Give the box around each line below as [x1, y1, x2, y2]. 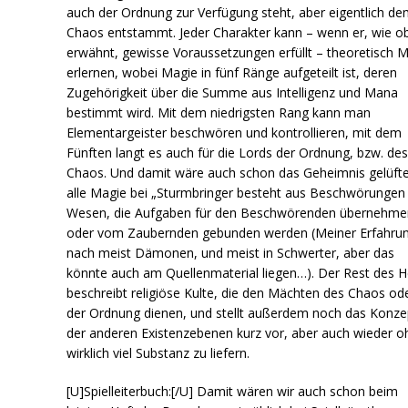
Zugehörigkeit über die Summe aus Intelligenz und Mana [66, 83, 399, 101]
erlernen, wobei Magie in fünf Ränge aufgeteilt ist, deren [66, 63, 398, 81]
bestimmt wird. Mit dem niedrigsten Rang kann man [66, 103, 372, 121]
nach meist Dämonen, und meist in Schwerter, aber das [66, 243, 395, 261]
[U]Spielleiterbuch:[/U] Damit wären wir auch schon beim [66, 382, 399, 400]
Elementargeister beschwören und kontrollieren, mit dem [66, 123, 403, 141]
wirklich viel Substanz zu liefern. [66, 343, 250, 362]
